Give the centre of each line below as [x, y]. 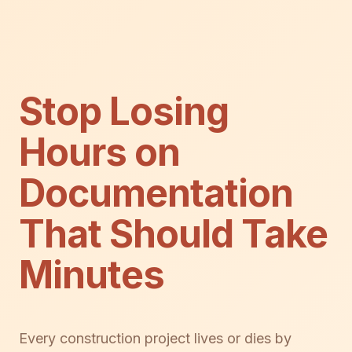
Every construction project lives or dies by [155, 338]
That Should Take [173, 233]
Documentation [156, 192]
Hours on [100, 152]
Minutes [92, 274]
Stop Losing [124, 111]
